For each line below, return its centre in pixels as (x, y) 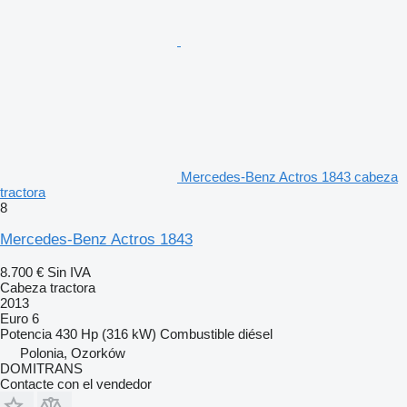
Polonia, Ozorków (73, 353)
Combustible (197, 334)
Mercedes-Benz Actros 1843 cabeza (289, 177)
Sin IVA (69, 273)
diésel (255, 334)
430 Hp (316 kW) (106, 334)
